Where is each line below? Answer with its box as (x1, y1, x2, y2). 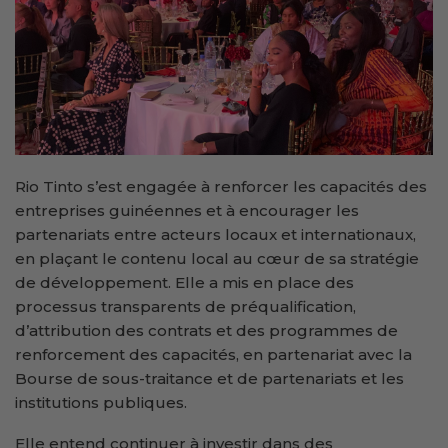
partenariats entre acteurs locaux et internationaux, (15, 224, 416, 244)
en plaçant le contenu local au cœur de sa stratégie (15, 248, 419, 268)
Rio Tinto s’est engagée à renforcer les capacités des (15, 176, 427, 196)
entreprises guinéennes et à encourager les (15, 200, 359, 220)
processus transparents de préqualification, (15, 296, 356, 316)
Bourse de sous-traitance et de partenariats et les (15, 368, 404, 388)
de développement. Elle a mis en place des (15, 272, 354, 292)
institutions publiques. (15, 392, 187, 412)
